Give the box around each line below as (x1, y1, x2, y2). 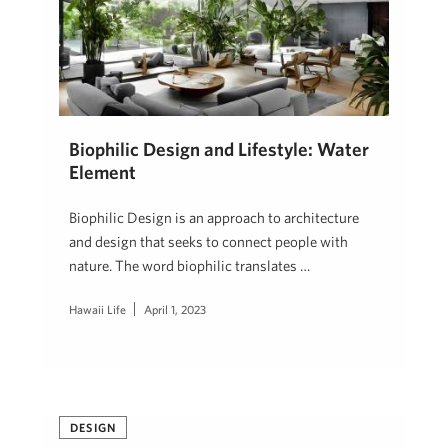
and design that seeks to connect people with (69, 233, 348, 251)
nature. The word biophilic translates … (69, 257, 310, 275)
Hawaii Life (69, 302, 126, 317)
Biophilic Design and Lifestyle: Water (69, 138, 369, 161)
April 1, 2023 (144, 302, 206, 317)
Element (69, 161, 136, 184)
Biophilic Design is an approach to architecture (69, 209, 359, 227)
